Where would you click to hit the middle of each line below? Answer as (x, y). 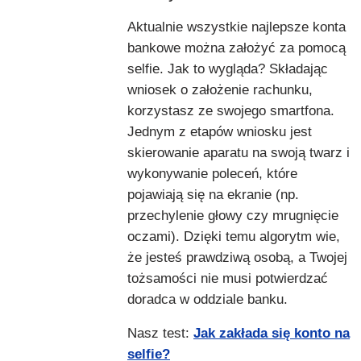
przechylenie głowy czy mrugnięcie (233, 216)
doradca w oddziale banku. (207, 300)
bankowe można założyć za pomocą (237, 48)
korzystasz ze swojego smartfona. (231, 111)
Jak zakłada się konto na (272, 334)
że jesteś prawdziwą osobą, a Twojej (237, 258)
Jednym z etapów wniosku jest (220, 132)
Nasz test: (160, 334)
